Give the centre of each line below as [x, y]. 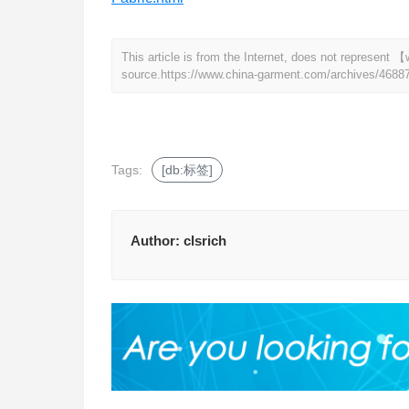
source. [141, 75]
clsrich [205, 241]
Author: [157, 241]
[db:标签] [187, 170]
